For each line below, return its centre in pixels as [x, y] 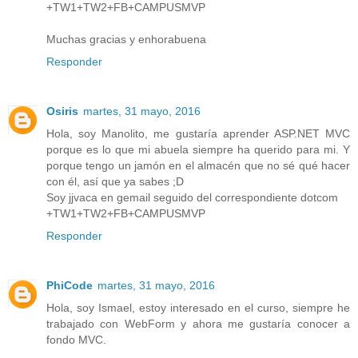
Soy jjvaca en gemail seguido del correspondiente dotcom [192, 198]
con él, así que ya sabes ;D [115, 182]
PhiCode [70, 286]
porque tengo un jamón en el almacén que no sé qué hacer [198, 166]
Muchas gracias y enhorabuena [126, 40]
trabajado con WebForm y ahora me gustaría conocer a [198, 324]
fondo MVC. [76, 340]
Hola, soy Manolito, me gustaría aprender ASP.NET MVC [198, 134]
